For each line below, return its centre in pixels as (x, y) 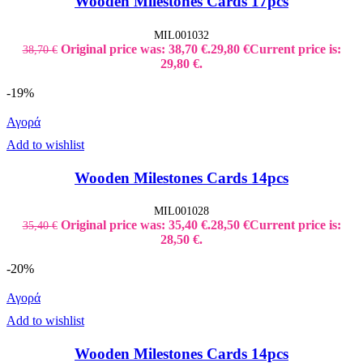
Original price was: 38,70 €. (135, 49)
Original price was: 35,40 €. (135, 225)
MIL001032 (181, 34)
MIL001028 (181, 211)
